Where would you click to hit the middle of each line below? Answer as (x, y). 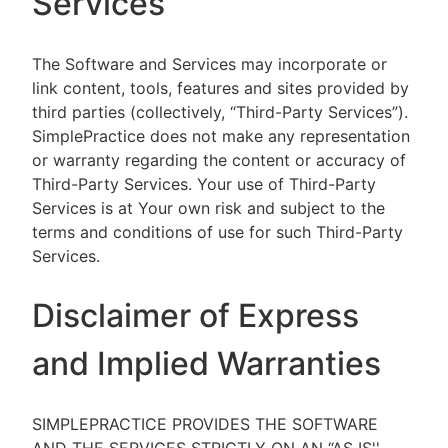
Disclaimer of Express (195, 315)
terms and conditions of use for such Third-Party (217, 232)
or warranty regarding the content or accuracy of (219, 160)
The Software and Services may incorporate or (209, 64)
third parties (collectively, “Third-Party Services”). (220, 112)
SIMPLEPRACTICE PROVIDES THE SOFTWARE (205, 424)
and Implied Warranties (206, 363)
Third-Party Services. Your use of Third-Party (204, 184)
